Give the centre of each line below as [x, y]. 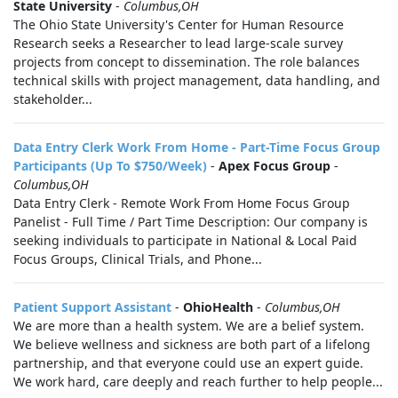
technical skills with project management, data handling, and [197, 80]
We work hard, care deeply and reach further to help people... [198, 382]
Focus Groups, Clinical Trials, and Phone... [138, 259]
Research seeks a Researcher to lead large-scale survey [178, 43]
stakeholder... [53, 99]
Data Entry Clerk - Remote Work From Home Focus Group [182, 203]
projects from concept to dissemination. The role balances [187, 62]
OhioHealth [218, 307]
